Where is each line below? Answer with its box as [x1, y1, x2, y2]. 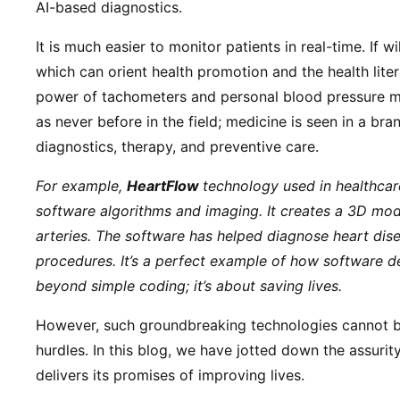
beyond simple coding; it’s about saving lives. [36, 277, 342, 295]
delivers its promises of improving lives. [36, 366, 309, 384]
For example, [36, 177, 127, 195]
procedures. [36, 252, 121, 270]
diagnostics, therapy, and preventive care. [36, 137, 323, 155]
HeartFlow [127, 177, 203, 195]
